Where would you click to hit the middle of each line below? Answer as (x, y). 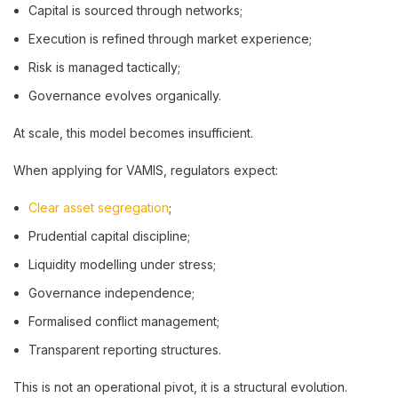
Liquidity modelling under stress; (122, 264)
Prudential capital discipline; (109, 236)
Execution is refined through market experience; (170, 39)
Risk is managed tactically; (104, 67)
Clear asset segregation (99, 207)
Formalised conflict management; (124, 321)
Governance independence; (111, 293)
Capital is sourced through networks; (135, 10)
